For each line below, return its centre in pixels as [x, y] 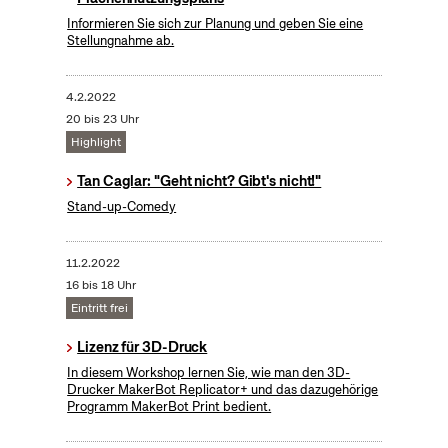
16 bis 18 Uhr [100, 285]
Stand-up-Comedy [122, 207]
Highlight [95, 142]
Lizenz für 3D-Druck [142, 347]
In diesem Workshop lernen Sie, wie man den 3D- [209, 373]
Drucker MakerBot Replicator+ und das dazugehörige [223, 390]
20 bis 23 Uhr [102, 119]
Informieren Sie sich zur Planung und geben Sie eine [215, 24]
